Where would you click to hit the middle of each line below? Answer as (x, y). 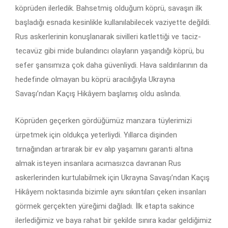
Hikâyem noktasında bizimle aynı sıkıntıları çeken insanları (111, 192)
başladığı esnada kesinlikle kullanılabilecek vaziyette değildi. (113, 22)
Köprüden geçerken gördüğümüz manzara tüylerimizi (104, 120)
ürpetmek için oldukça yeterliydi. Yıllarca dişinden (96, 135)
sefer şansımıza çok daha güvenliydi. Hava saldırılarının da (111, 65)
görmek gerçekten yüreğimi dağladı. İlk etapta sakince (105, 206)
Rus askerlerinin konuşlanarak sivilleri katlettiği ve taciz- (108, 36)
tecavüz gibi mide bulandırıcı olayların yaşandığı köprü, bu (110, 51)
